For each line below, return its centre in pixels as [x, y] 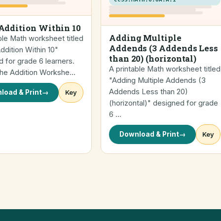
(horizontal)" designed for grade [164, 103]
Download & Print [149, 134]
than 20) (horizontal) [153, 58]
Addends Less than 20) [148, 92]
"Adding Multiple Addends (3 [157, 80]
